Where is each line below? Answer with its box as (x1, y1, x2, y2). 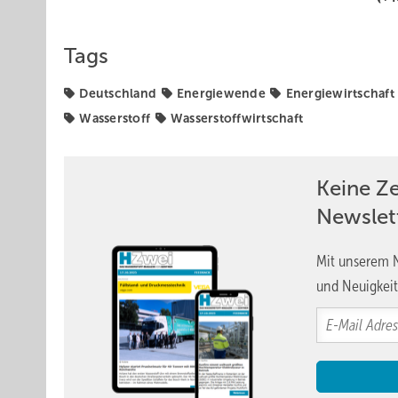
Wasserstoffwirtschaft (170, 111, 304, 125)
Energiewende (176, 86, 266, 100)
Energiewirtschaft (285, 86, 394, 100)
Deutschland (79, 86, 156, 100)
